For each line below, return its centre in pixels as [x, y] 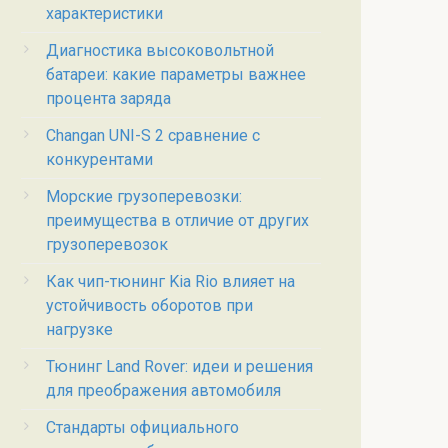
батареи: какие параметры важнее [176, 74]
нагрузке [79, 329]
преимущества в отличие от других [177, 220]
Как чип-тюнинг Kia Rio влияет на [170, 281]
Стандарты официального [142, 427]
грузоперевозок [107, 244]
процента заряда [108, 98]
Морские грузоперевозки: [144, 196]
